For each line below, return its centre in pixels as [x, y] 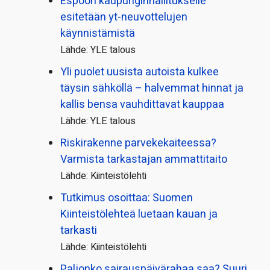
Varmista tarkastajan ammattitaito [144, 160]
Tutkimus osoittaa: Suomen [127, 198]
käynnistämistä [98, 34]
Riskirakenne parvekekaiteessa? [138, 143]
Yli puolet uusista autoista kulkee [140, 72]
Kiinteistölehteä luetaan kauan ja [139, 215]
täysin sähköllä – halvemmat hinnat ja [152, 89]
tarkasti [79, 231]
